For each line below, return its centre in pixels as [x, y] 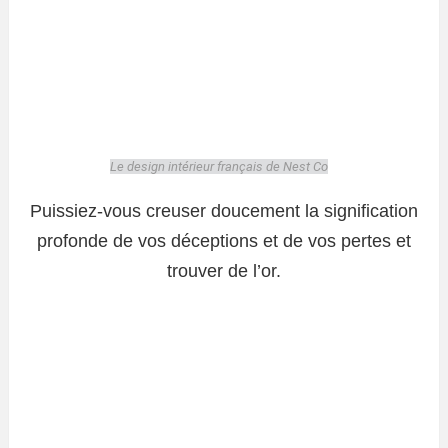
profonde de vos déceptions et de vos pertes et [224, 241]
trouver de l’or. [224, 271]
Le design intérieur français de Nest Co [219, 167]
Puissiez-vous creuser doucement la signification [224, 211]
